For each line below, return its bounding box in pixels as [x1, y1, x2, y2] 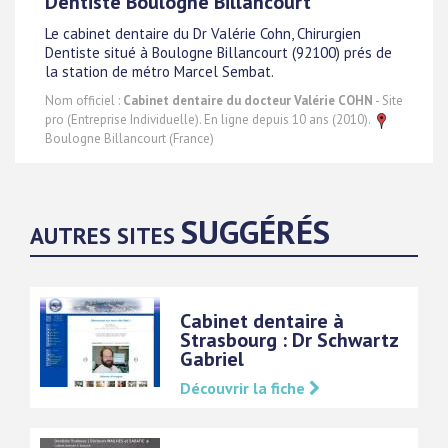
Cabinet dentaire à [180, 308, 344, 334]
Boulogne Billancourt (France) [45, 130, 214, 147]
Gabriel [180, 346, 244, 372]
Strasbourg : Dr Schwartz [180, 327, 398, 353]
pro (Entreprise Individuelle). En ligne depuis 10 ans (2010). [45, 111, 373, 128]
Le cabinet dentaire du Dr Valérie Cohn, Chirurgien [45, 24, 361, 44]
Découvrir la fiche [180, 378, 309, 398]
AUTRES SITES [30, 221, 181, 250]
